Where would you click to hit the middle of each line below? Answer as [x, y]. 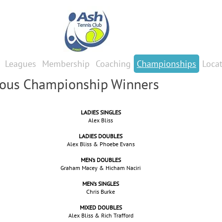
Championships [166, 64]
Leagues [21, 64]
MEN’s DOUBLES [101, 160]
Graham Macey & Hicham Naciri [101, 168]
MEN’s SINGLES [101, 184]
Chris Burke [101, 192]
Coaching [113, 64]
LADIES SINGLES [101, 112]
